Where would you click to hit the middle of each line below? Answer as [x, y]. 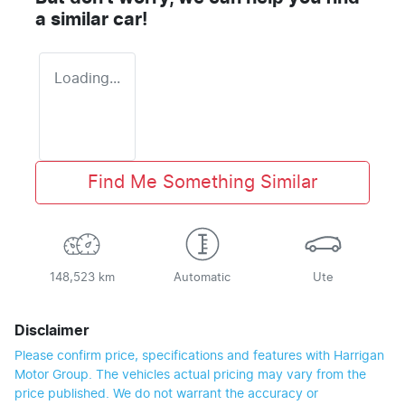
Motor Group [52, 375]
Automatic [202, 278]
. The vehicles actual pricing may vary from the [227, 375]
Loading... [87, 78]
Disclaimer [52, 330]
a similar [74, 19]
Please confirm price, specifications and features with [174, 356]
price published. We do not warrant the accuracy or [166, 394]
